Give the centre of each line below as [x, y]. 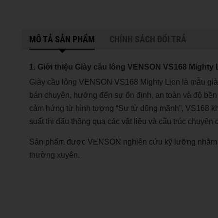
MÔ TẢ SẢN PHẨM [62, 39]
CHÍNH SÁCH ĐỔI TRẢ [148, 39]
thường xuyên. [54, 155]
